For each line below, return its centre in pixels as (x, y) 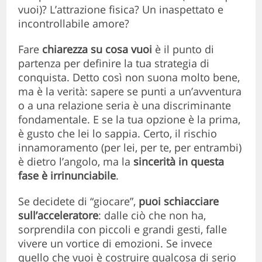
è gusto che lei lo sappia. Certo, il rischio (118, 134)
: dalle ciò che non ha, (152, 216)
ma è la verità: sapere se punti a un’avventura (130, 92)
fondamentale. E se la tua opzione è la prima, (130, 120)
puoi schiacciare (179, 201)
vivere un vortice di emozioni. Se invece (116, 244)
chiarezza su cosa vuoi (97, 49)
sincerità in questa (179, 162)
